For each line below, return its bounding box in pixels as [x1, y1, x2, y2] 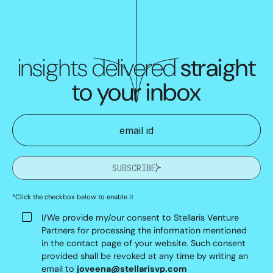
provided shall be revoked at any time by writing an [41, 250, 248, 261]
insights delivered [17, 51, 181, 83]
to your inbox [72, 76, 201, 108]
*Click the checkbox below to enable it [12, 192, 133, 201]
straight [180, 51, 256, 83]
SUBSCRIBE [112, 161, 156, 174]
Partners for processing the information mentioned [41, 224, 247, 236]
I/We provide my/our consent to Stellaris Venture [41, 211, 239, 223]
